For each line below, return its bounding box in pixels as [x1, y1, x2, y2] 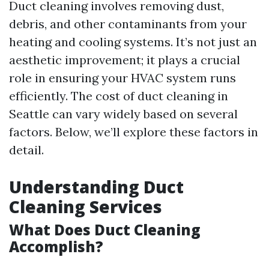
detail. [9, 142, 44, 157]
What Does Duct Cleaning [9, 220, 201, 240]
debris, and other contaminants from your [9, 16, 247, 31]
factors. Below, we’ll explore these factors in [9, 124, 258, 139]
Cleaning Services [9, 195, 162, 218]
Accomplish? [9, 237, 103, 256]
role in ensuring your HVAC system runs [9, 70, 236, 85]
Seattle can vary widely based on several [9, 106, 238, 121]
